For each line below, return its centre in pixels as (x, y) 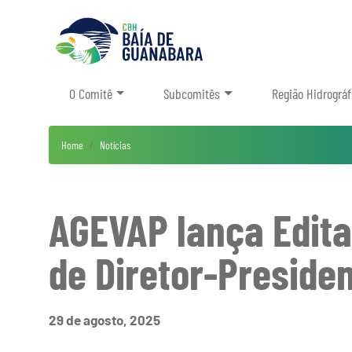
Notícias (115, 145)
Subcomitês (192, 94)
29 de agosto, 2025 (104, 320)
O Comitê (91, 94)
